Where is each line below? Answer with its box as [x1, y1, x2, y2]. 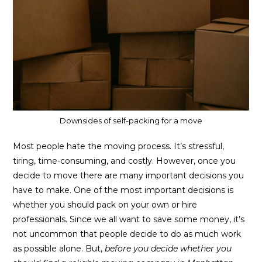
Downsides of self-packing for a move [60, 116, 202, 126]
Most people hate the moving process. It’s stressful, [13, 141, 225, 152]
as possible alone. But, [13, 243, 105, 254]
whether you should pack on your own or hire [13, 199, 198, 211]
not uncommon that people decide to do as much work [13, 229, 242, 240]
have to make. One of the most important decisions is [13, 185, 234, 196]
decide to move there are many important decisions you [13, 170, 244, 181]
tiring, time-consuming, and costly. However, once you [13, 156, 236, 167]
